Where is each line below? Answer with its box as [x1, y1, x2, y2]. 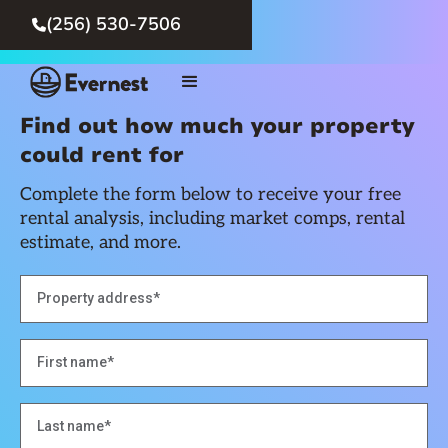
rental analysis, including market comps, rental [20, 207, 405, 229]
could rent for [20, 140, 184, 170]
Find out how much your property [20, 111, 414, 141]
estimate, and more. [20, 231, 181, 253]
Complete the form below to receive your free [20, 183, 401, 205]
